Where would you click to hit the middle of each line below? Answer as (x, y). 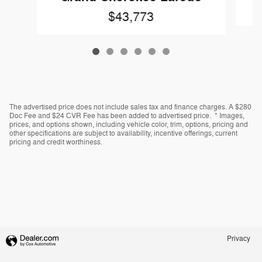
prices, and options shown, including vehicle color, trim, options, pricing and (129, 124)
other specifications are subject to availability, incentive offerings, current (123, 133)
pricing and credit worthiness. (56, 142)
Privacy (239, 238)
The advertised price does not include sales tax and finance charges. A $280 (130, 107)
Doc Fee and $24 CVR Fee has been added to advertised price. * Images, (127, 116)
